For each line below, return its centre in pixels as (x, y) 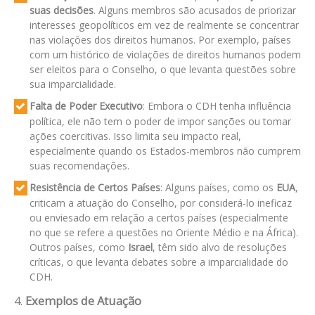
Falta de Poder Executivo (86, 105)
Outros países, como (78, 247)
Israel (140, 247)
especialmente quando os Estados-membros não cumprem (165, 150)
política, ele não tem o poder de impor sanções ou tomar (160, 121)
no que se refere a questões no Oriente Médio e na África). (163, 232)
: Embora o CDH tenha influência (217, 105)
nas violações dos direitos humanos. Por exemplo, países (160, 39)
